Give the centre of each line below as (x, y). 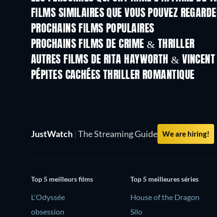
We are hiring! (186, 133)
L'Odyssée (48, 197)
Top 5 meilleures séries (165, 179)
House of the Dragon (165, 197)
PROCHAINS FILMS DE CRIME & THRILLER (113, 44)
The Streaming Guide (117, 133)
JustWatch (53, 133)
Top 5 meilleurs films (62, 179)
